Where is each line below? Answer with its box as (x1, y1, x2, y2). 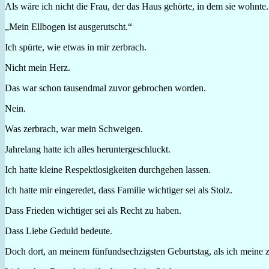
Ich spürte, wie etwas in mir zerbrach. (5, 41, 147, 52)
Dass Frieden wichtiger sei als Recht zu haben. (5, 205, 181, 216)
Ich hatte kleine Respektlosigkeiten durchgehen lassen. (5, 164, 211, 175)
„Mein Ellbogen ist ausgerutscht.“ (5, 21, 132, 32)
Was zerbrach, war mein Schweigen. (5, 123, 143, 134)
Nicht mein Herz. (5, 62, 70, 73)
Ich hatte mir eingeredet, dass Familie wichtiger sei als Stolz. (5, 184, 232, 195)
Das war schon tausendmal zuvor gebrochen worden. (5, 82, 206, 93)
